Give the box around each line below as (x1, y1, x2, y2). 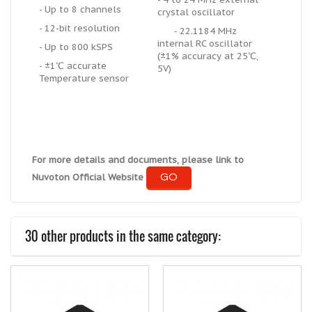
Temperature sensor (39, 72, 129, 84)
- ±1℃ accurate (39, 60, 107, 72)
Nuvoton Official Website (32, 171, 143, 184)
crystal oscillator (157, 6, 235, 18)
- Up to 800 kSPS (39, 41, 113, 53)
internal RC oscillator (157, 38, 252, 49)
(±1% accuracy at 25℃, (157, 50, 258, 62)
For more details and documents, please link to (32, 154, 244, 166)
